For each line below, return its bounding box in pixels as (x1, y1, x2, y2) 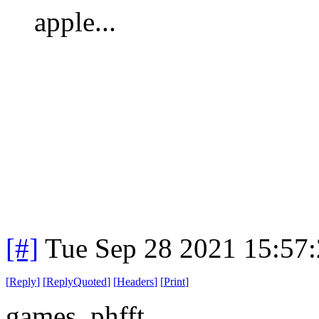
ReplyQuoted (46, 275, 107, 288)
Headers (117, 275, 154, 288)
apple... (34, 6, 123, 37)
